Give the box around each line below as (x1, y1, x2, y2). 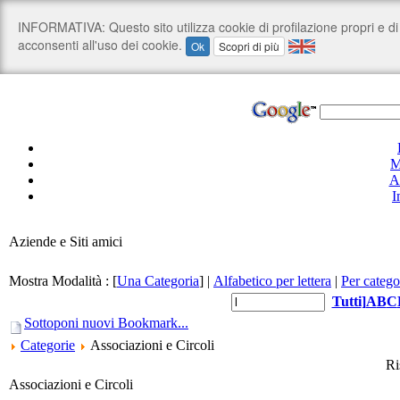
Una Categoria (117, 273, 199, 288)
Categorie (21, 337, 75, 353)
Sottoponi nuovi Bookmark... (24, 315, 188, 330)
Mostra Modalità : (9, 273, 112, 288)
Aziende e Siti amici (9, 234, 122, 249)
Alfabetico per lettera (213, 273, 331, 288)
